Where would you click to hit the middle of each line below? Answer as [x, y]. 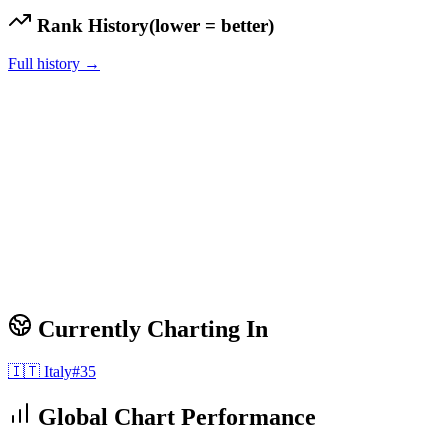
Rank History [90, 25]
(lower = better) [211, 25]
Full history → [54, 64]
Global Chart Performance [174, 417]
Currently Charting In [150, 329]
